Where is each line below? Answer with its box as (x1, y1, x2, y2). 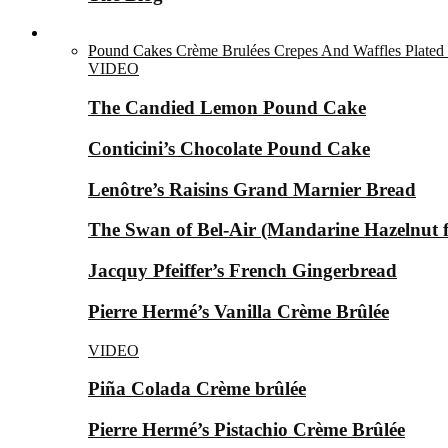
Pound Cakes (88, 42, 172, 60)
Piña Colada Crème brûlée (88, 378, 306, 400)
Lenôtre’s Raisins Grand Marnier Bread (88, 178, 416, 200)
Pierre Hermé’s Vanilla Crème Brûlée (88, 300, 389, 322)
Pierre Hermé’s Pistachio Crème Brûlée (88, 418, 405, 440)
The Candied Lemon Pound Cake (88, 97, 366, 119)
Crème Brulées (176, 42, 270, 60)
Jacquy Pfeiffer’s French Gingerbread (88, 260, 397, 282)
